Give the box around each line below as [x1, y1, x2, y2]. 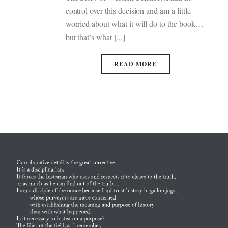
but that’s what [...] [65, 32, 125, 42]
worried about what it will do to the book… [65, 18, 204, 29]
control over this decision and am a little [65, 5, 191, 16]
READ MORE [113, 60, 157, 68]
